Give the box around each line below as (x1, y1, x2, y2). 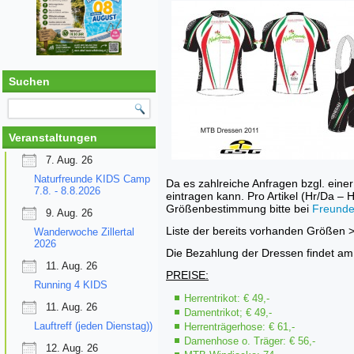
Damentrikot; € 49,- (184, 307, 272, 318)
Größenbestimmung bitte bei (166, 202, 312, 215)
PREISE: (166, 269, 209, 281)
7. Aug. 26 (46, 153, 92, 166)
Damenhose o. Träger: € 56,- (184, 335, 315, 347)
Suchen (9, 74, 50, 88)
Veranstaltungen (9, 130, 97, 144)
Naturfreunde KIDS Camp (34, 172, 150, 185)
